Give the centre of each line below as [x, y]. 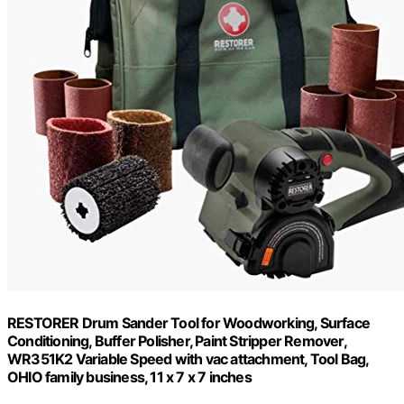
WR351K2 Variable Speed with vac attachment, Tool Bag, [188, 358]
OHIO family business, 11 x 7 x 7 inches [129, 376]
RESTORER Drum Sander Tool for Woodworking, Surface [189, 322]
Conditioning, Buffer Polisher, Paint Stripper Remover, [177, 340]
